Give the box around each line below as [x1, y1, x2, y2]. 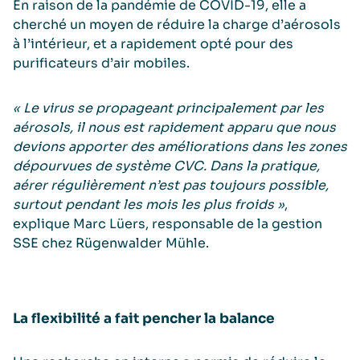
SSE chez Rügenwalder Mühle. [13, 235, 209, 252]
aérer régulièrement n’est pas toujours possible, [13, 177, 329, 194]
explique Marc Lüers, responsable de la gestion [13, 215, 322, 232]
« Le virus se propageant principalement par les [13, 100, 324, 117]
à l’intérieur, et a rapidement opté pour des [13, 35, 293, 52]
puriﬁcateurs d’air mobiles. [13, 55, 190, 72]
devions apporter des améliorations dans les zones [13, 138, 347, 155]
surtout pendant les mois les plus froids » [13, 196, 284, 213]
